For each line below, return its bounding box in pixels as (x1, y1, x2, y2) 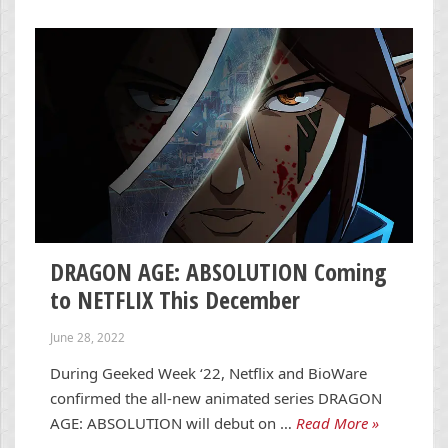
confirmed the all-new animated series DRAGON (50, 388, 382, 409)
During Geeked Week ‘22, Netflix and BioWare (50, 363, 367, 384)
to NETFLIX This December (50, 282, 300, 316)
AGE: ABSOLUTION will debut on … (50, 413, 292, 434)
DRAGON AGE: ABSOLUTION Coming (50, 254, 387, 288)
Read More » (296, 413, 379, 434)
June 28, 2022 (50, 328, 125, 345)
